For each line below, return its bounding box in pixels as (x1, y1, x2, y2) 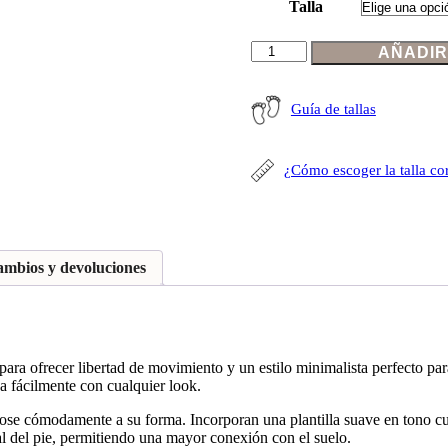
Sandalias (249, 39, 310, 57)
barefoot (249, 57, 302, 75)
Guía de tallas (290, 101, 376, 118)
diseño (249, 93, 291, 111)
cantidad (249, 129, 303, 147)
